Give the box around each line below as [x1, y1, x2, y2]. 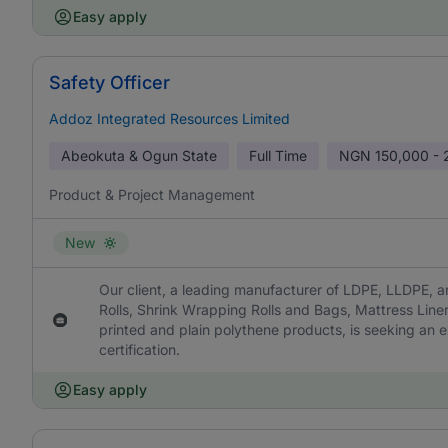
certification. [98, 341, 180, 358]
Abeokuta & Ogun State [61, 147, 217, 164]
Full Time [249, 147, 307, 164]
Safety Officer [49, 72, 170, 93]
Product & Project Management [49, 186, 255, 203]
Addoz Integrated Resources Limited [49, 110, 290, 127]
